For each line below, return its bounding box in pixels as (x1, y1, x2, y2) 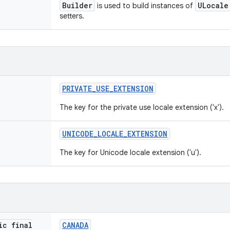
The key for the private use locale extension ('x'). (60, 103, 224, 112)
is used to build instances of (95, 1, 195, 10)
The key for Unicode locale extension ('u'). (60, 148, 201, 157)
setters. (60, 11, 86, 21)
